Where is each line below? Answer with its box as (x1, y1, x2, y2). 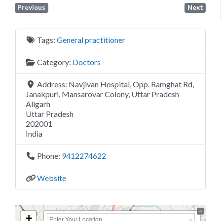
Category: (37, 57, 73, 67)
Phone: (37, 150, 62, 160)
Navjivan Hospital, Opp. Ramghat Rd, (69, 79, 194, 89)
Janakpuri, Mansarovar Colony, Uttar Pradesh (26, 89, 179, 99)
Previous (17, 3, 46, 12)
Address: (37, 79, 69, 89)
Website (37, 173, 66, 183)
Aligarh (26, 99, 50, 109)
